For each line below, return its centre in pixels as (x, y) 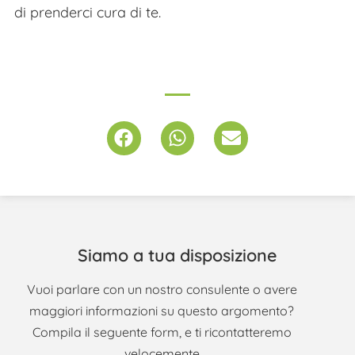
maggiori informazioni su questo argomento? (162, 310)
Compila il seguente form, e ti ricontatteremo (162, 332)
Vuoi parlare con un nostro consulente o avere (162, 289)
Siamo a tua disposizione (177, 254)
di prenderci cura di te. (88, 12)
